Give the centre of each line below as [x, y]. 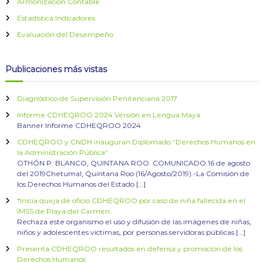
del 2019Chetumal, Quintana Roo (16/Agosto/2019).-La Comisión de [133, 174]
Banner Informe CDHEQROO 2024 [79, 126]
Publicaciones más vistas [56, 70]
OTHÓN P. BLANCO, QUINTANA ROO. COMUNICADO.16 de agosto [133, 163]
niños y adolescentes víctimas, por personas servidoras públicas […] [131, 232]
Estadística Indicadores [56, 18]
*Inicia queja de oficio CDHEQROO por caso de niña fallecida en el [131, 201]
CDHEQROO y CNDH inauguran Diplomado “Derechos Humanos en [136, 142]
